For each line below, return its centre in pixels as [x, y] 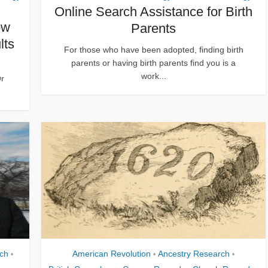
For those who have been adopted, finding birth [153, 49]
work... [153, 76]
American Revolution [112, 253]
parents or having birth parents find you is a [153, 63]
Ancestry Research [194, 253]
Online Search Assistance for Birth [153, 11]
